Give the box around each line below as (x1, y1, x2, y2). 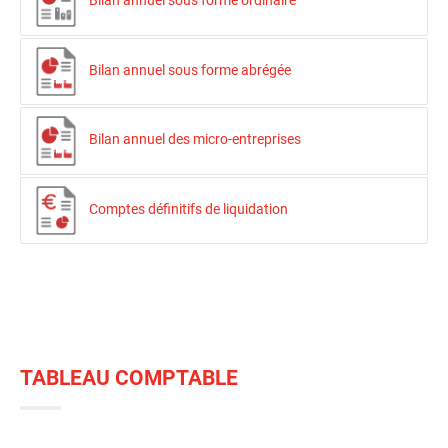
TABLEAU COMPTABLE (20, 365, 238, 391)
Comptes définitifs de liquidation (89, 201, 288, 218)
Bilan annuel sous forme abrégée (89, 61, 291, 78)
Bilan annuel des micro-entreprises (89, 131, 301, 148)
